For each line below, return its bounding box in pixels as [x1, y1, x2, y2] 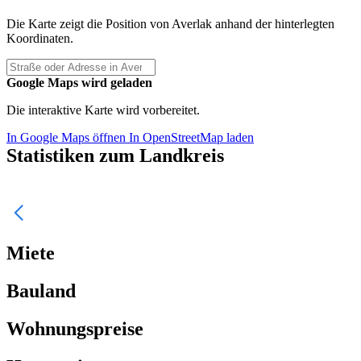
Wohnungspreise [6, 317, 143, 339]
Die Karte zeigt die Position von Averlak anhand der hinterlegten [6, 17, 334, 31]
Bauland [6, 280, 76, 302]
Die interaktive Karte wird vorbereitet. [6, 103, 200, 118]
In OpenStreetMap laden [129, 131, 254, 145]
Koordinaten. [6, 31, 73, 46]
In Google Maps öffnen [6, 131, 129, 145]
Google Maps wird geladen [6, 76, 152, 90]
